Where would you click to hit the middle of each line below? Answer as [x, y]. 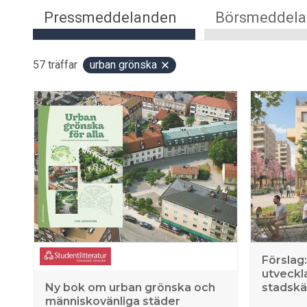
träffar [63, 65]
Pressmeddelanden [110, 17]
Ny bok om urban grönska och [130, 287]
